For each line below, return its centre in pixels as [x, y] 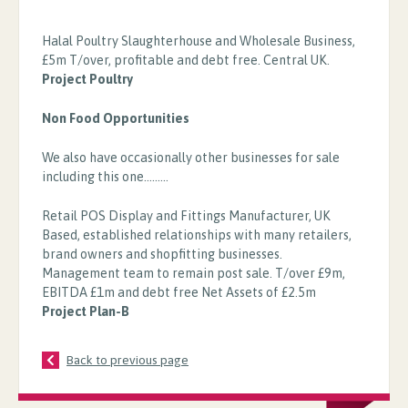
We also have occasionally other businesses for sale [191, 157]
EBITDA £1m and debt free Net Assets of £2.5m [179, 292]
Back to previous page [127, 359]
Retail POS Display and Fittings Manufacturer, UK [186, 215]
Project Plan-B [86, 311]
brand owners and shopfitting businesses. [162, 254]
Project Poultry [87, 79]
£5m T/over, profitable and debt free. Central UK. [186, 60]
